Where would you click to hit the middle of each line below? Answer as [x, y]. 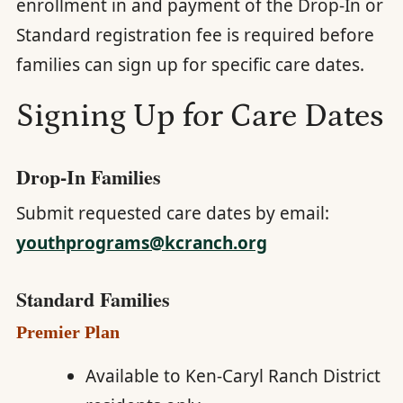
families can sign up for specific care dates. [192, 65]
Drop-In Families [88, 177]
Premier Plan [67, 332]
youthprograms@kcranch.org [141, 243]
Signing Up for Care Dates [199, 116]
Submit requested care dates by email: [172, 213]
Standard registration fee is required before [195, 35]
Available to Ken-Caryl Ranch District [233, 376]
